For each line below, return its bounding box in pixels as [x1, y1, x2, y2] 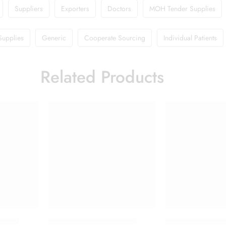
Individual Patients [163, 32, 217, 43]
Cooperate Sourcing [84, 32, 145, 43]
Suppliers [15, 3, 43, 14]
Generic [42, 32, 66, 43]
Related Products [40, 64, 164, 89]
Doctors [107, 3, 131, 14]
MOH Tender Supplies [149, 3, 215, 14]
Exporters [61, 3, 89, 14]
